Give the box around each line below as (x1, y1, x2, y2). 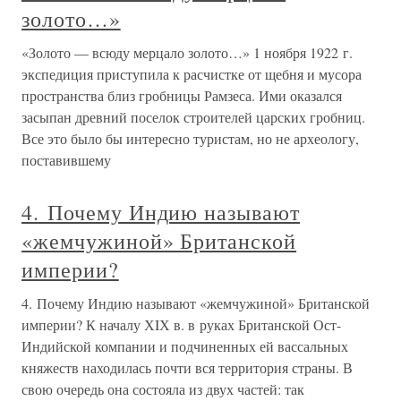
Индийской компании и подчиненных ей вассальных (21, 337, 348, 355)
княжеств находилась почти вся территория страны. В (21, 358, 353, 377)
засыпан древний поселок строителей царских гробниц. (21, 107, 365, 126)
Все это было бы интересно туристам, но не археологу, (21, 129, 359, 148)
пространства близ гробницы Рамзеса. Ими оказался (21, 86, 342, 105)
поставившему (21, 150, 111, 169)
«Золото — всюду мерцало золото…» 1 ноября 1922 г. (21, 43, 353, 62)
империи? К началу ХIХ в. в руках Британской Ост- (21, 315, 341, 334)
